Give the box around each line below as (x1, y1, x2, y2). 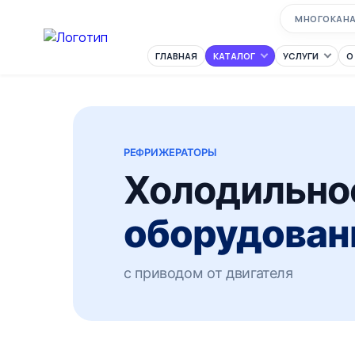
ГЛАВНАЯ (155, 49, 197, 62)
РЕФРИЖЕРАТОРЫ (124, 145, 216, 158)
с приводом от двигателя (124, 264, 293, 281)
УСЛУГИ (282, 49, 319, 62)
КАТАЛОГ (212, 49, 255, 62)
